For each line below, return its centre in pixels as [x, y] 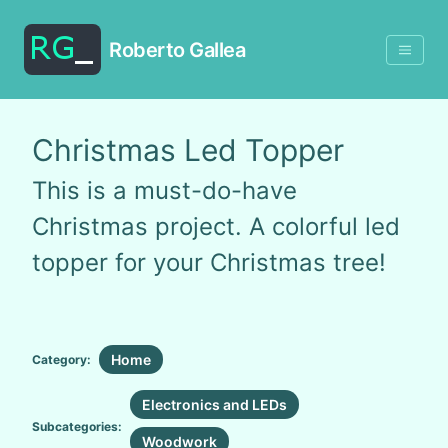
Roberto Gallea [177, 49]
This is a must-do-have [164, 190]
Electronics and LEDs [214, 404]
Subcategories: [77, 426]
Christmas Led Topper [188, 150]
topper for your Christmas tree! [209, 262]
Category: [61, 359]
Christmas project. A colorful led [216, 226]
